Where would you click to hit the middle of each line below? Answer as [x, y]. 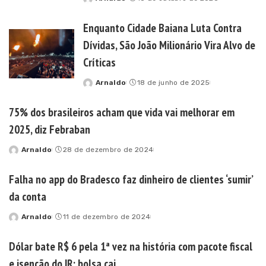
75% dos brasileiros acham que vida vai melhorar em [122, 112]
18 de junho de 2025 [173, 83]
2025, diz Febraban [50, 129]
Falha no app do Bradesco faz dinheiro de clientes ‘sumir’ [131, 179]
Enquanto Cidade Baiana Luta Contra [162, 28]
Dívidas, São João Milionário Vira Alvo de [169, 45]
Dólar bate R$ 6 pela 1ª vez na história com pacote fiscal [131, 246]
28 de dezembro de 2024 [108, 150]
